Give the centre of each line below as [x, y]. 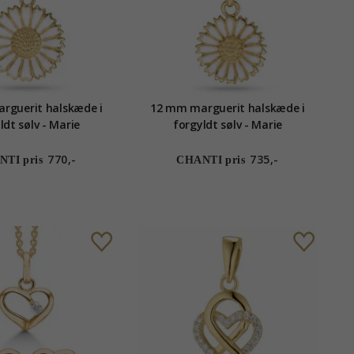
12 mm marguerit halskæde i [228, 108]
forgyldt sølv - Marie [228, 125]
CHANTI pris [211, 160]
